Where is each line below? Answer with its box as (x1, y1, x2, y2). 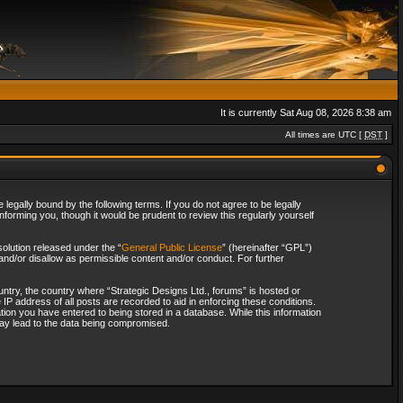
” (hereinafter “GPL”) (221, 242, 312, 253)
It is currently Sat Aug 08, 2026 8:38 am (220, 107, 391, 118)
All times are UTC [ (285, 130, 364, 139)
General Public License (121, 242, 222, 253)
